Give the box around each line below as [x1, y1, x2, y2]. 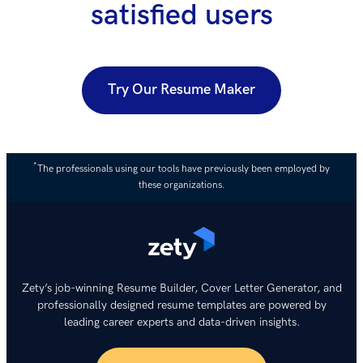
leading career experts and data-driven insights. [63, 314, 300, 329]
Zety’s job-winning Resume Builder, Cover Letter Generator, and [21, 280, 342, 295]
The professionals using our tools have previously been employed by [37, 162, 330, 175]
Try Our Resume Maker [108, 81, 255, 99]
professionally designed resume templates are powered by [36, 297, 327, 312]
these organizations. [138, 178, 225, 191]
